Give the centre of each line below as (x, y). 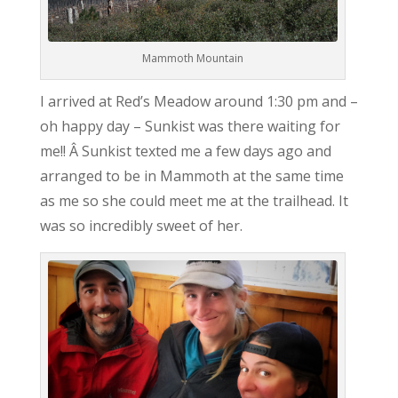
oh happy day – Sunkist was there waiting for (190, 126)
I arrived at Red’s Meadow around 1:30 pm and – (199, 101)
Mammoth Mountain (192, 58)
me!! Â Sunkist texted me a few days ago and (185, 151)
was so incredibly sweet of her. (141, 225)
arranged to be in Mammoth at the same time (191, 175)
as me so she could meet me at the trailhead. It (194, 200)
